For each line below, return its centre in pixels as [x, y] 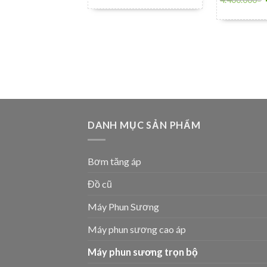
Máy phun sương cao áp [137, 229]
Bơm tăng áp [114, 161]
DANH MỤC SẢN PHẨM [144, 125]
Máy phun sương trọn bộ [143, 252]
